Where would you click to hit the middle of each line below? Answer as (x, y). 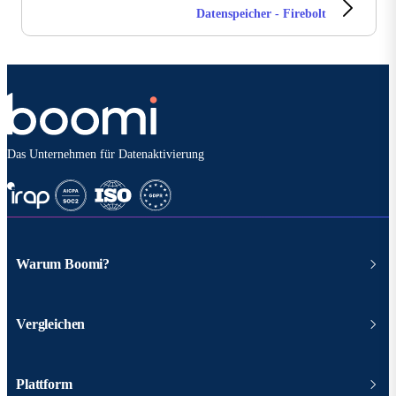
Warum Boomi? (63, 264)
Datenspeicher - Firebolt (261, 14)
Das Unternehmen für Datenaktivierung (106, 155)
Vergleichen (51, 324)
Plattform (44, 385)
